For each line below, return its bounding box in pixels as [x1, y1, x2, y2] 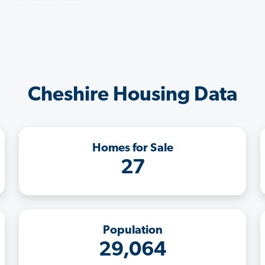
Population [102, 224, 163, 237]
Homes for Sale [92, 142, 173, 154]
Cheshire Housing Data [28, 85, 237, 106]
